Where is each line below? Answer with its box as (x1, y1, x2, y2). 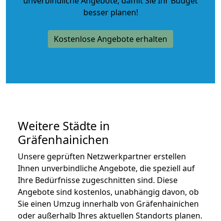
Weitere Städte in (18, 117, 110, 134)
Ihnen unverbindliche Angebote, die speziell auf (18, 162, 195, 174)
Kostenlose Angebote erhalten (54, 33, 167, 44)
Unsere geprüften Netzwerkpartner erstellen (18, 150, 186, 162)
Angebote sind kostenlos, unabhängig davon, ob (18, 186, 199, 197)
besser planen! (83, 6, 138, 18)
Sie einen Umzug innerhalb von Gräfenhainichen (18, 198, 199, 209)
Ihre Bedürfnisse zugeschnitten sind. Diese (18, 174, 178, 185)
